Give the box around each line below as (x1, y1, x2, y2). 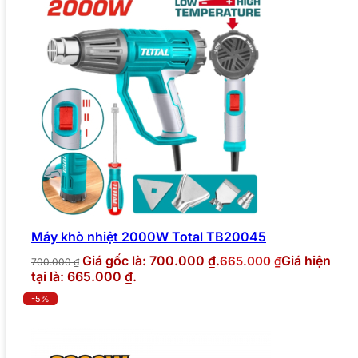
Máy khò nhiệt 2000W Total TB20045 (31, 229, 266, 245)
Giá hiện (281, 253, 331, 269)
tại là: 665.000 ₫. (31, 268, 137, 285)
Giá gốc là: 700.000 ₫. (82, 253, 220, 269)
